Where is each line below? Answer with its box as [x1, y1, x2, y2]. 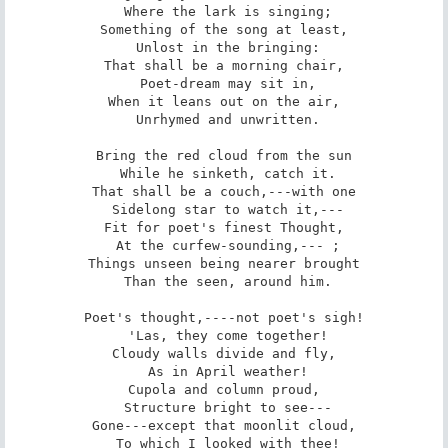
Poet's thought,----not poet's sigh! [84, 309, 364, 325]
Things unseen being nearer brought [88, 255, 360, 271]
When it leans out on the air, [108, 93, 340, 109]
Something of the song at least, [100, 21, 348, 37]
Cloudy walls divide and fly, [112, 345, 336, 361]
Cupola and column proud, [128, 381, 320, 397]
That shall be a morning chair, [104, 57, 344, 73]
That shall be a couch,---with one [92, 183, 356, 199]
